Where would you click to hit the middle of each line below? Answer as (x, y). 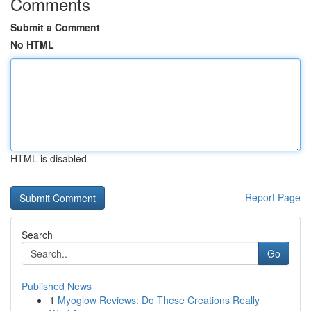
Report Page (273, 197)
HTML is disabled (49, 158)
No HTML (32, 44)
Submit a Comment (55, 27)
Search (37, 235)
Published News (57, 286)
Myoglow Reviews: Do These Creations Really (159, 300)
